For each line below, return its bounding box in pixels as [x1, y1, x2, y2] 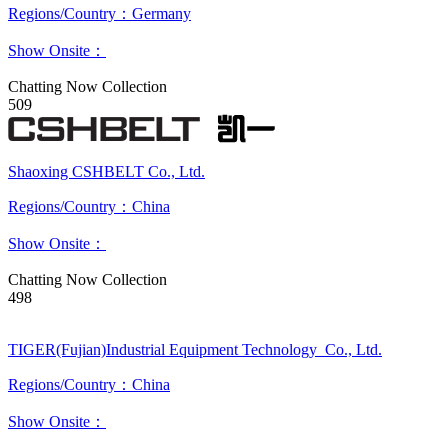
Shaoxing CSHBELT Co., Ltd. [8, 163, 205, 180]
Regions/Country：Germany [8, 5, 191, 22]
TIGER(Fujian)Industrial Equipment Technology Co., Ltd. [8, 341, 382, 358]
